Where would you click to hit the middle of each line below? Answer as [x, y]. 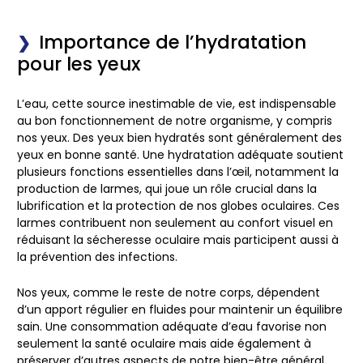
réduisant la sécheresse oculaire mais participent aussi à [178, 240]
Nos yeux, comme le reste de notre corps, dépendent [169, 292]
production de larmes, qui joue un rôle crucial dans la [167, 189]
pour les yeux [79, 64]
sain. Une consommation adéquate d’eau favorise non [172, 326]
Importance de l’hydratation [173, 43]
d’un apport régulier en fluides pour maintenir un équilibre [180, 309]
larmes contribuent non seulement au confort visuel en [175, 223]
